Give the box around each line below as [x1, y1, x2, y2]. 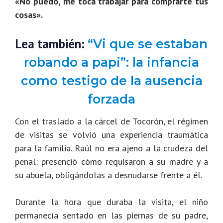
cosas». [15, 8, 43, 20]
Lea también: [15, 35, 88, 52]
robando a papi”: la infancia [24, 54, 199, 70]
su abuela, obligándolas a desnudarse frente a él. [15, 169, 202, 181]
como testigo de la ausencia [20, 73, 203, 88]
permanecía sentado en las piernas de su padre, [15, 210, 208, 222]
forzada [88, 91, 135, 107]
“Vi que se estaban [88, 36, 208, 51]
